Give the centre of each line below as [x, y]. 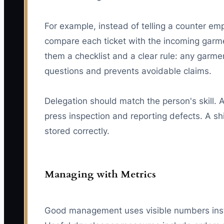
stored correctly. [77, 131]
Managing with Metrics [100, 174]
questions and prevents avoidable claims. [128, 71]
